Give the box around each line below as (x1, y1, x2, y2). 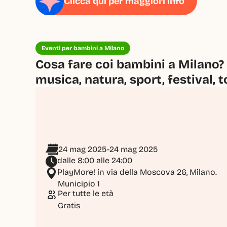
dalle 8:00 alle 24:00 (57, 155, 132, 165)
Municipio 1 (58, 178, 100, 188)
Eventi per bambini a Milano (42, 44, 124, 52)
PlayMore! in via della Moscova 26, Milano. (57, 167, 217, 177)
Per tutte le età (58, 188, 113, 198)
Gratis (58, 200, 80, 210)
